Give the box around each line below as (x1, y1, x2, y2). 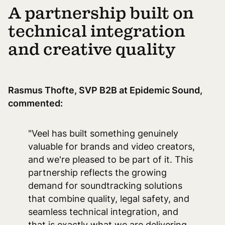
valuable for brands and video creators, (28, 141, 195, 152)
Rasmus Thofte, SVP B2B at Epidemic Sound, (8, 85, 202, 95)
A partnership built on (8, 6, 194, 22)
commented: (8, 98, 63, 108)
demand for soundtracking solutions (28, 180, 182, 191)
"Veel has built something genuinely (28, 128, 178, 139)
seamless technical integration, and (28, 206, 178, 217)
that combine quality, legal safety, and (28, 193, 189, 204)
